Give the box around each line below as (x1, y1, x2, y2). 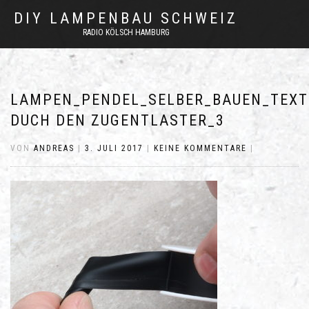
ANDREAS (34, 143, 74, 153)
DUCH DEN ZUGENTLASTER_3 (10, 112, 225, 129)
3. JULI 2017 (85, 143, 143, 153)
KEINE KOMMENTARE (154, 143, 247, 153)
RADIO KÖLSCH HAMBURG (82, 28, 170, 37)
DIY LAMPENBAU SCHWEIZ (14, 10, 238, 27)
